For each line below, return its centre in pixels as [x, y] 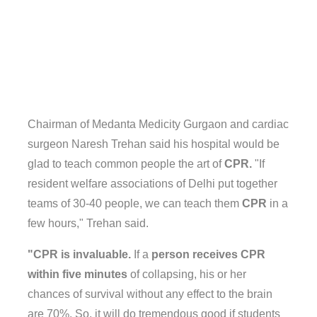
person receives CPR [208, 254]
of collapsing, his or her [187, 274]
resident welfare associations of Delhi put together [152, 184]
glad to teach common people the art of [126, 164]
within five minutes [77, 274]
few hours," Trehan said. [88, 223]
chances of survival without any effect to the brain [150, 294]
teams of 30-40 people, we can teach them [135, 203]
